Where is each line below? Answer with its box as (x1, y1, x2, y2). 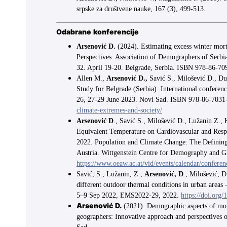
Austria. (77, 149, 101, 157)
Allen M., (77, 74, 106, 83)
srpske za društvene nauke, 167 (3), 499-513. (77, 5, 206, 13)
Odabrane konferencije (56, 27, 139, 37)
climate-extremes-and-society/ (77, 106, 162, 115)
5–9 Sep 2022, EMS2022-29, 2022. (77, 192, 181, 200)
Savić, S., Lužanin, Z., (77, 170, 144, 178)
